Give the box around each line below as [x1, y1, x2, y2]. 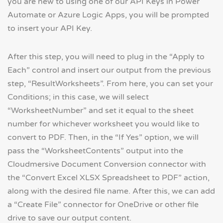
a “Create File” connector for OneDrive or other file [7, 200, 199, 210]
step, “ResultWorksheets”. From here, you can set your [7, 79, 213, 89]
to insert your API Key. [7, 23, 92, 34]
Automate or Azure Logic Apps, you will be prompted [7, 10, 209, 20]
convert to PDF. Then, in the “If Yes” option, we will [7, 132, 199, 143]
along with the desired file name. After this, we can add [7, 186, 215, 197]
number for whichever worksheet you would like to [7, 119, 200, 129]
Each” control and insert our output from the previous [7, 65, 211, 76]
